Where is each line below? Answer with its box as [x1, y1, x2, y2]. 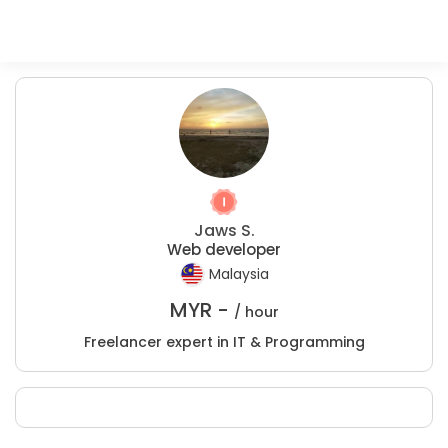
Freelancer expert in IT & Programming [83, 332, 365, 352]
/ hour [233, 302, 279, 322]
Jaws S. [193, 219, 255, 242]
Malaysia [208, 264, 269, 285]
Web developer [167, 239, 281, 260]
